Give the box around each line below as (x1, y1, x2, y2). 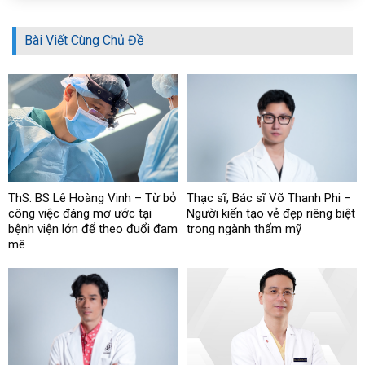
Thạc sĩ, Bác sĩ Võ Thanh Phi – (187, 190, 351, 205)
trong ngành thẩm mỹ (187, 221, 301, 236)
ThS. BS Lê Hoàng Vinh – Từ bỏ (8, 190, 177, 205)
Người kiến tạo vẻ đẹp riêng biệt (187, 205, 355, 221)
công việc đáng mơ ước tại (8, 205, 152, 221)
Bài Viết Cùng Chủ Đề (24, 33, 143, 49)
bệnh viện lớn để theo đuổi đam (8, 221, 178, 236)
